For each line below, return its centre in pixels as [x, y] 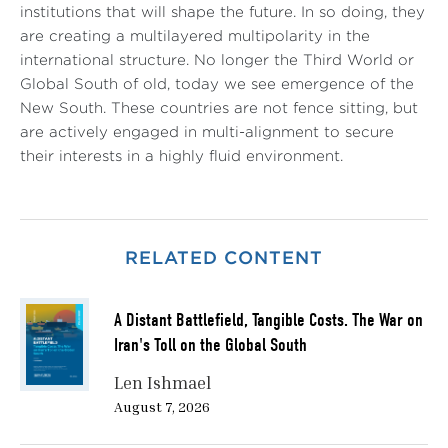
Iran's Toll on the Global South [210, 345]
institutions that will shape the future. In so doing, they [222, 13]
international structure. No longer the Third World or [217, 61]
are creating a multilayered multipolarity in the [195, 37]
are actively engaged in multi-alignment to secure [207, 133]
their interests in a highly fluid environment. [181, 157]
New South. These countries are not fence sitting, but [219, 109]
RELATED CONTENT [224, 259]
